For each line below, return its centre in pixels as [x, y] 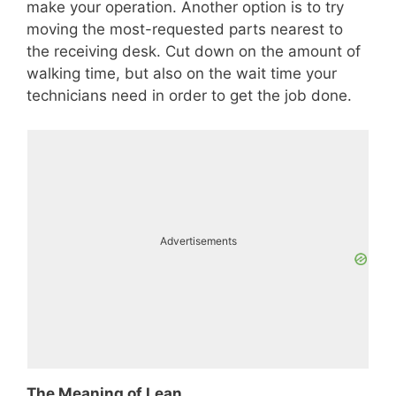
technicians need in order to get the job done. [189, 95]
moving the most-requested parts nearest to [185, 29]
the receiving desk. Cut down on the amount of [194, 51]
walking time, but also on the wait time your [182, 73]
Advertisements [198, 240]
